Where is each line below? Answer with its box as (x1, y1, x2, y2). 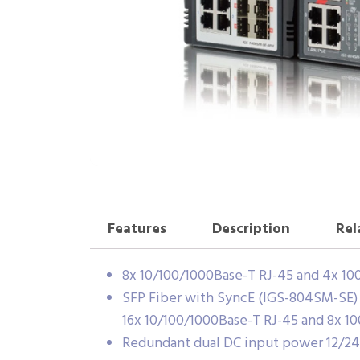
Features (107, 218, 166, 242)
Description (211, 218, 290, 242)
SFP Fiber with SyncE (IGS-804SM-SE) (122, 286, 358, 310)
